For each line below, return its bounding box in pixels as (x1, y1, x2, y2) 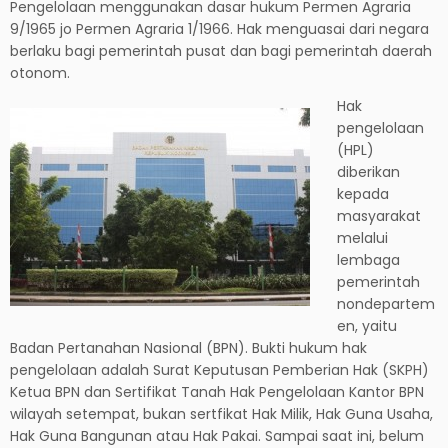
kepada (337, 183, 390, 204)
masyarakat (337, 205, 422, 226)
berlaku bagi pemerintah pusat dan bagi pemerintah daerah (10, 40, 432, 61)
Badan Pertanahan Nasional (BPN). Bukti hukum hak (10, 337, 367, 358)
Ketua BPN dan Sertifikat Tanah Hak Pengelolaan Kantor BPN (10, 381, 424, 402)
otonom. (10, 62, 70, 83)
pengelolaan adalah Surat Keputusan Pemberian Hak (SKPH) (10, 359, 429, 380)
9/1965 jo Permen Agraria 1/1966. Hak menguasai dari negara (10, 18, 429, 39)
